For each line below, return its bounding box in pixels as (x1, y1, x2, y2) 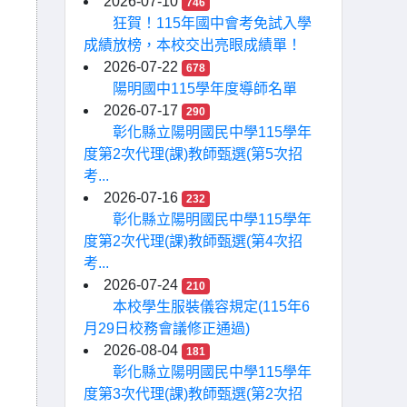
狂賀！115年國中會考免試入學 (113, 15, 312, 31)
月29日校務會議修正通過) (84, 321, 250, 336)
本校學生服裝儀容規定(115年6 (113, 299, 310, 314)
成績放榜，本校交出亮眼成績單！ (84, 37, 302, 53)
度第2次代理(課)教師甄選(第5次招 (84, 146, 303, 162)
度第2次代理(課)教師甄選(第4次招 (84, 233, 303, 249)
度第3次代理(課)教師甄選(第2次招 (84, 386, 303, 402)
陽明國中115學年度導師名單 (113, 81, 297, 96)
